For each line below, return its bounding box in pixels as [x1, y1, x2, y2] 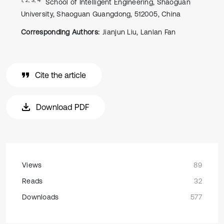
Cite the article [35, 70, 86, 79]
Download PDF [36, 102, 89, 111]
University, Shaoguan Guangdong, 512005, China [21, 10, 181, 18]
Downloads [22, 193, 59, 201]
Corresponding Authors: [21, 28, 100, 36]
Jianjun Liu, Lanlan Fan [102, 28, 176, 36]
